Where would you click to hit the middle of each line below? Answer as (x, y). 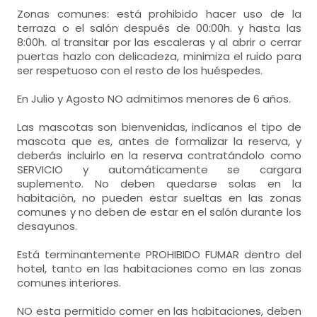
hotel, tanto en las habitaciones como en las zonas (159, 268)
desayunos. (47, 226)
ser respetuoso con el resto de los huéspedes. (140, 70)
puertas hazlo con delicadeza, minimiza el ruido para (159, 56)
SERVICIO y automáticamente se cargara (159, 169)
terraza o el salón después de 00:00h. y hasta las (159, 28)
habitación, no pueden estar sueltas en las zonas (159, 197)
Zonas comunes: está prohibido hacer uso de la (159, 13)
